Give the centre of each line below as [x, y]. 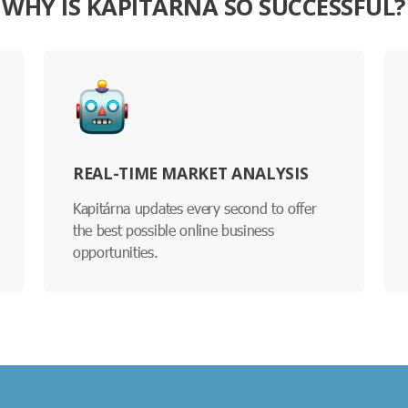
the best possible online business [173, 229]
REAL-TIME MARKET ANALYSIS [191, 173]
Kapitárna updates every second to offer [195, 208]
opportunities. [116, 251]
